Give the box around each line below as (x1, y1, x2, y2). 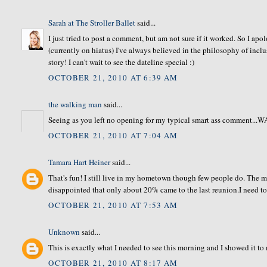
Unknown (48, 226, 80, 237)
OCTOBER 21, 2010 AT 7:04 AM (48, 129, 178, 141)
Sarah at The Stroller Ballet (48, 17, 136, 28)
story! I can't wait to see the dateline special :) (48, 57, 195, 68)
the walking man (48, 98, 103, 110)
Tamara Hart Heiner (48, 156, 111, 167)
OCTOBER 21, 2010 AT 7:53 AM (48, 199, 178, 210)
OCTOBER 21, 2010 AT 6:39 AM (48, 72, 178, 83)
